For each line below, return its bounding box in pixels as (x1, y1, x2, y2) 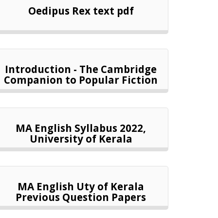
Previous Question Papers (16, 190, 146, 204)
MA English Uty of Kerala (18, 179, 144, 193)
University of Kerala (29, 131, 132, 145)
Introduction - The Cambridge (5, 62, 157, 76)
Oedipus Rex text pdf (28, 4, 134, 18)
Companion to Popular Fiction (4, 73, 158, 87)
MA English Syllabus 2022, (16, 121, 146, 135)
